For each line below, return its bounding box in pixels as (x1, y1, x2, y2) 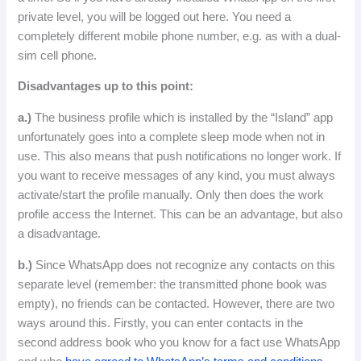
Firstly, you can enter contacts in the (114, 316, 304, 330)
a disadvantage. (18, 227, 102, 241)
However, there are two (213, 297, 335, 310)
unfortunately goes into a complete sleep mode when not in (18, 131, 326, 144)
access (52, 208, 92, 222)
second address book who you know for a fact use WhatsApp (18, 335, 341, 349)
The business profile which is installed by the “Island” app (31, 111, 334, 125)
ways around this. (18, 316, 114, 330)
